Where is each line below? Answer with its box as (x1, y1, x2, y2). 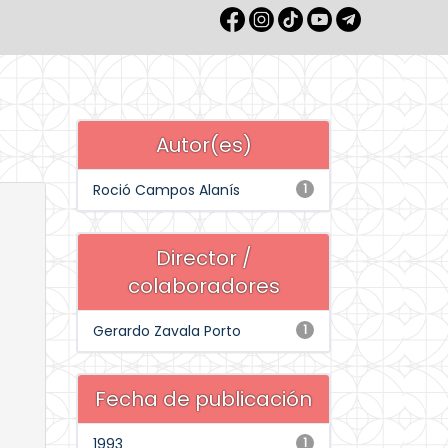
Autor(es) (155, 131, 252, 159)
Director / (155, 244, 252, 272)
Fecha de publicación (95, 385, 312, 413)
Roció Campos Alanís (93, 180, 240, 200)
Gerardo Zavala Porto (93, 321, 241, 341)
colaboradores (127, 272, 280, 300)
